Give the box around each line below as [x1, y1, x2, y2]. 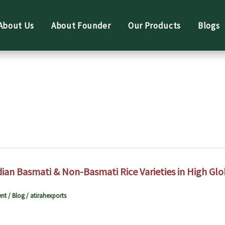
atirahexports [30, 191, 66, 200]
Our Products [128, 20, 181, 31]
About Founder [51, 20, 111, 31]
